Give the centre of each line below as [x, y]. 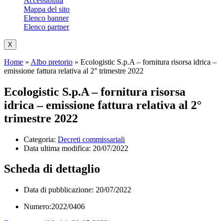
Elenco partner [46, 27]
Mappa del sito [47, 9]
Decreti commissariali [91, 139]
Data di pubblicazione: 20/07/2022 [77, 190]
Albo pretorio [52, 62]
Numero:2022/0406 [54, 207]
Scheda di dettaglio [52, 169]
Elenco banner [46, 18]
